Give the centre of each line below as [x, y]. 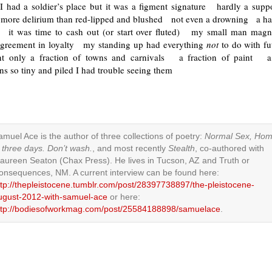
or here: [124, 197]
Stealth [182, 148]
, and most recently [130, 148]
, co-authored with [229, 148]
